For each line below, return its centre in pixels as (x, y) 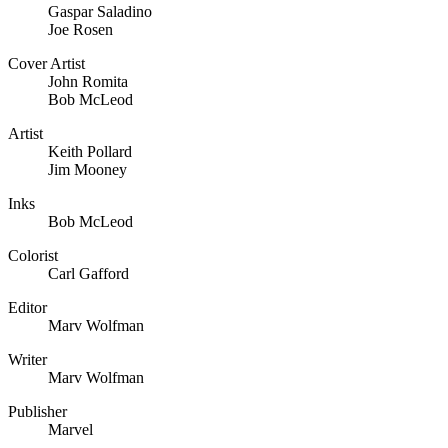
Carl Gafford (88, 273)
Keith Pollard (90, 151)
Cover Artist (46, 63)
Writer (27, 359)
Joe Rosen (80, 29)
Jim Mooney (87, 169)
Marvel (70, 429)
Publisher (37, 411)
